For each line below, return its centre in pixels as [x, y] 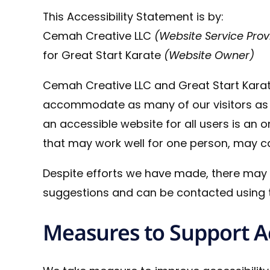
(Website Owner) [209, 55]
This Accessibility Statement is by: [133, 17]
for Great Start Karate [104, 55]
